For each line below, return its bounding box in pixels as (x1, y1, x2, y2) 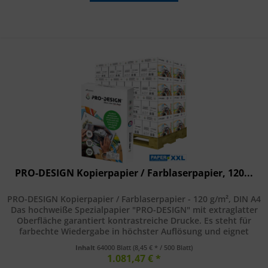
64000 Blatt (97, 242, 133, 252)
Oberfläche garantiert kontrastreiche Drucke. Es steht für (17, 214, 252, 226)
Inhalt (75, 242, 98, 252)
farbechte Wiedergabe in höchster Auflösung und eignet (19, 225, 249, 237)
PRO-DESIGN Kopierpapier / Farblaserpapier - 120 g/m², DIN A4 (7, 193, 261, 205)
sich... (122, 236, 146, 248)
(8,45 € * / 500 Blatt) (133, 242, 193, 252)
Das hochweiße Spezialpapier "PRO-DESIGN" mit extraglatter (10, 203, 258, 215)
